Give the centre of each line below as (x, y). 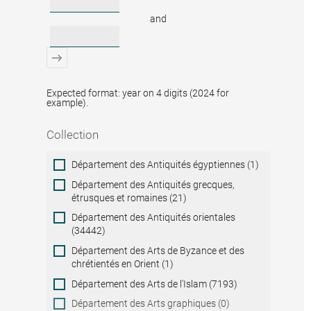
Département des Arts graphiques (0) (151, 304)
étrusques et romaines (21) (129, 197)
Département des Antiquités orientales (154, 218)
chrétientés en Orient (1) (123, 263)
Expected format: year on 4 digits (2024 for (138, 93)
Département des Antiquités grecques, (153, 184)
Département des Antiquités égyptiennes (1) (166, 165)
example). (68, 102)
